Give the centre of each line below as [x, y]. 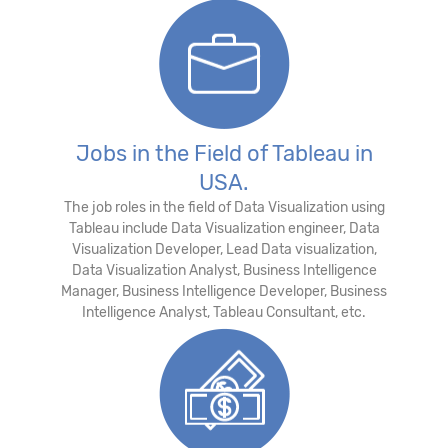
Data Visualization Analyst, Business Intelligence [224, 270]
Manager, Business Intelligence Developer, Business [224, 291]
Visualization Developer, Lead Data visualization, [224, 249]
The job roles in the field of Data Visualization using [224, 207]
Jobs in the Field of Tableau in [224, 153]
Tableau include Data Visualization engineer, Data [224, 228]
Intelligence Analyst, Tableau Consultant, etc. [224, 312]
